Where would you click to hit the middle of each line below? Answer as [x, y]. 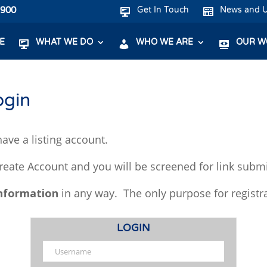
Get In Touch [163, 10]
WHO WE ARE [164, 42]
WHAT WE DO [64, 42]
